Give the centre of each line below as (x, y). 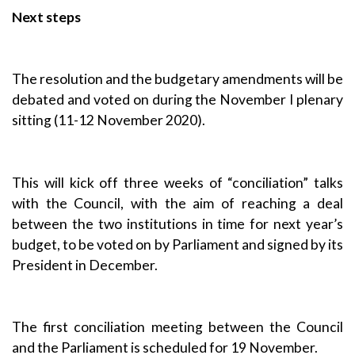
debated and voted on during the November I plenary (177, 100)
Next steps (46, 17)
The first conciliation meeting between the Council (177, 327)
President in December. (85, 265)
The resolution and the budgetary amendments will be (177, 79)
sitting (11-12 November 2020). (109, 120)
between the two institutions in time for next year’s (177, 223)
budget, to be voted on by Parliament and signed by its (177, 244)
